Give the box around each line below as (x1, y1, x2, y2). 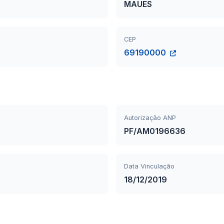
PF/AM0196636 (124, 126, 185, 136)
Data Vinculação (124, 162, 174, 170)
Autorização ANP (124, 114, 176, 121)
